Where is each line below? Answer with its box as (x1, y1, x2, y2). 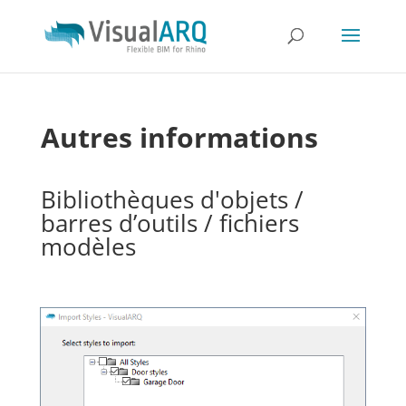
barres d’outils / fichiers (40, 207, 299, 239)
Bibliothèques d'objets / (40, 183, 304, 216)
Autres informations (40, 119, 318, 156)
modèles (40, 230, 136, 263)
